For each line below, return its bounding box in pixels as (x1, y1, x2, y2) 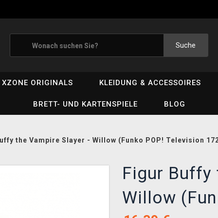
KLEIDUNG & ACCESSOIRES (99, 78, 201, 87)
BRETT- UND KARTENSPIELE (33, 100, 138, 109)
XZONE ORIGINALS (2, 78, 73, 87)
